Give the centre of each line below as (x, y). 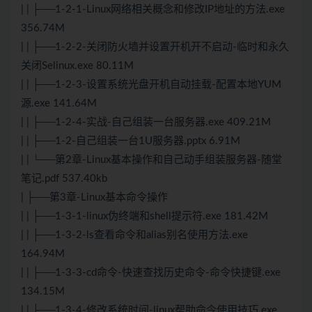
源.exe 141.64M (59, 104)
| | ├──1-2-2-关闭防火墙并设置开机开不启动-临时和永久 (155, 47)
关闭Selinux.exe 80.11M (77, 66)
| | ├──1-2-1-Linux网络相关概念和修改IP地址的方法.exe (153, 10)
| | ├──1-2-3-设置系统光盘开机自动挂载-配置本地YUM (151, 85)
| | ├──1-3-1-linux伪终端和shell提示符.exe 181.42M (145, 217)
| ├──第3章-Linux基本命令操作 (94, 198)
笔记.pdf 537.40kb (64, 179)
